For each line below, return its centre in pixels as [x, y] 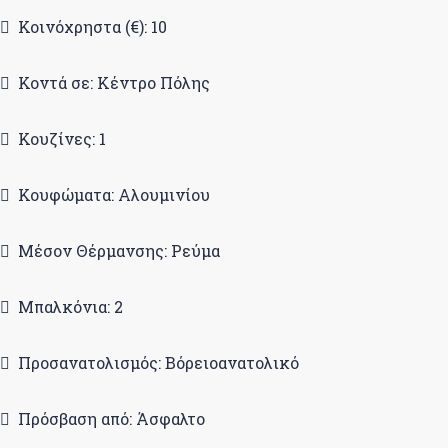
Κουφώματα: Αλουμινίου [114, 194]
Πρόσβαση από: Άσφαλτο [111, 418]
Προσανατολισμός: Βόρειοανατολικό [158, 362]
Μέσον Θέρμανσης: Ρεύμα [119, 250]
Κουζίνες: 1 [62, 138]
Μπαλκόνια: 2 [70, 306]
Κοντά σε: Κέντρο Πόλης [114, 82]
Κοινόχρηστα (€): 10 [92, 26]
